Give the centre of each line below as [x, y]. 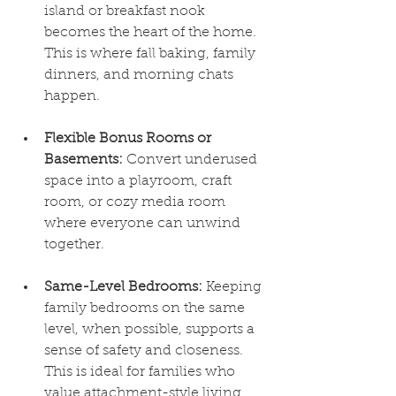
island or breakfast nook [126, 11]
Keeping [234, 287]
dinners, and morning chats [141, 75]
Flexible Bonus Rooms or [129, 139]
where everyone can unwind [144, 224]
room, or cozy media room [137, 202]
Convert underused [192, 160]
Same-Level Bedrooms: [123, 287]
